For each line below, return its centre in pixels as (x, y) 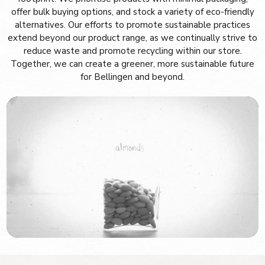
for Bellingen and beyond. (132, 77)
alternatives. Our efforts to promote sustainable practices (132, 25)
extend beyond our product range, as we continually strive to (132, 38)
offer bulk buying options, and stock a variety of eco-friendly (132, 12)
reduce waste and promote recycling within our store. (132, 51)
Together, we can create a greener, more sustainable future (132, 64)
